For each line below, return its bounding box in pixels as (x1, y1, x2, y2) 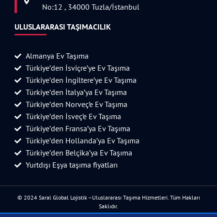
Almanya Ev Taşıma (25, 51, 89, 61)
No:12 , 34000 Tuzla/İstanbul (42, 2, 140, 12)
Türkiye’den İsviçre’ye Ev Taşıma (25, 63, 130, 73)
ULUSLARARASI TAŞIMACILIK (15, 22, 111, 32)
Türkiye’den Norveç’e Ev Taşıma (25, 99, 127, 109)
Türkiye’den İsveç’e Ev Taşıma (25, 111, 121, 122)
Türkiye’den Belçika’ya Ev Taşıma (25, 148, 132, 158)
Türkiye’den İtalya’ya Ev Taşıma (25, 87, 127, 97)
